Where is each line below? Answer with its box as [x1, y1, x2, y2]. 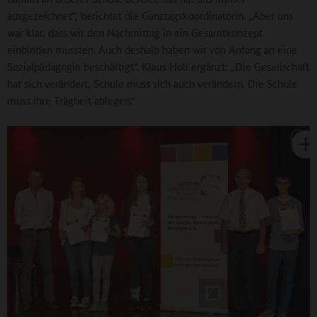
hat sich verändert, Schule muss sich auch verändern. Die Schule [7, 76, 297, 91]
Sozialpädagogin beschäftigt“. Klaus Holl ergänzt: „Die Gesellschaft [7, 59, 309, 74]
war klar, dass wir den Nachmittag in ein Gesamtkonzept [7, 25, 263, 40]
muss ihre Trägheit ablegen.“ [7, 93, 135, 108]
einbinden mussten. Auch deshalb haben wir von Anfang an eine [7, 42, 297, 57]
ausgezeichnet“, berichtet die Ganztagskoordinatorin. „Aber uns [7, 8, 293, 23]
